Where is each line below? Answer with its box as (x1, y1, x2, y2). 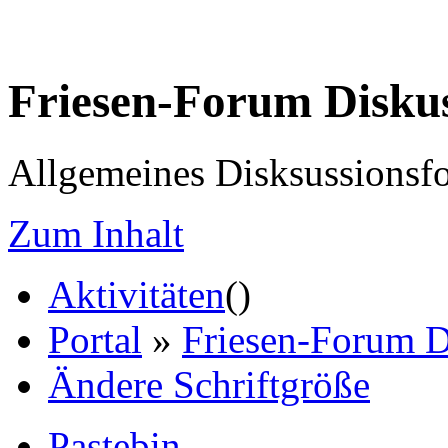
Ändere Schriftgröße (48, 362, 370, 406)
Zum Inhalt (8, 211, 184, 255)
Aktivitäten (48, 272, 225, 316)
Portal (48, 317, 142, 361)
